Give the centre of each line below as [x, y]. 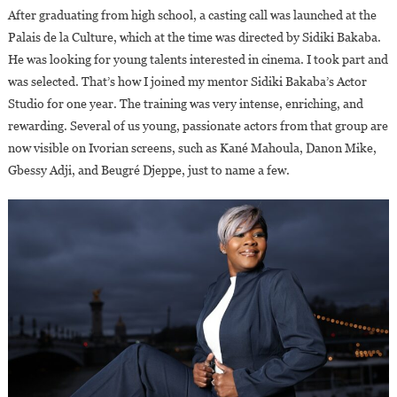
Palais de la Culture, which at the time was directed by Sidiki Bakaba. [194, 37]
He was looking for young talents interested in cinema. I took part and [198, 59]
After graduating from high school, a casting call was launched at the [192, 15]
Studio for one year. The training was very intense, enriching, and [185, 103]
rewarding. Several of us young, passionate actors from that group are [198, 125]
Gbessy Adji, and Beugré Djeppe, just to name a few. [148, 170]
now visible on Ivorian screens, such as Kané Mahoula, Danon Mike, [192, 148]
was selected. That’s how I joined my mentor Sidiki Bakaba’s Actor [187, 81]
